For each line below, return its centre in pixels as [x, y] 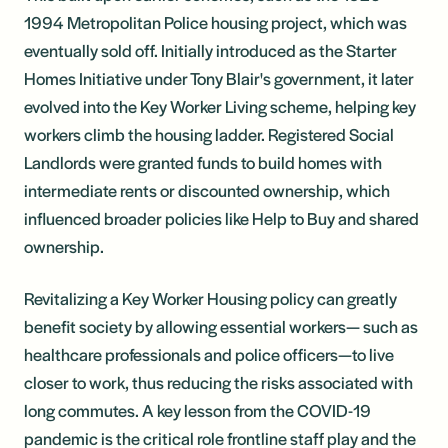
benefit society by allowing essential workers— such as [221, 325]
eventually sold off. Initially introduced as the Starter [210, 49]
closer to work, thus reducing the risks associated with [218, 381]
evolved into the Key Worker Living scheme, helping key [220, 105]
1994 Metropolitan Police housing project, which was [215, 21]
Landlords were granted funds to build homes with [203, 161]
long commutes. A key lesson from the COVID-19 [197, 409]
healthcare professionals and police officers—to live [209, 353]
